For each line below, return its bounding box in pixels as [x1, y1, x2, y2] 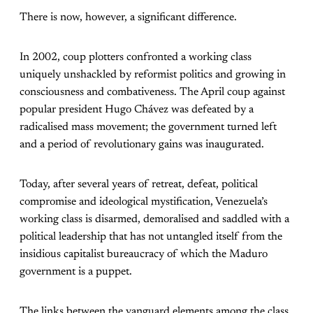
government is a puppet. [20, 266, 132, 278]
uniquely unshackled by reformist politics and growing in [20, 69, 286, 81]
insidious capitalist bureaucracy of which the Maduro [20, 249, 268, 261]
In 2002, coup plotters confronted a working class [20, 52, 252, 64]
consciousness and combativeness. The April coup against [20, 87, 285, 99]
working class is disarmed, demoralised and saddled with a [20, 214, 289, 226]
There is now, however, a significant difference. [20, 12, 237, 24]
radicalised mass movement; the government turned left [20, 122, 277, 133]
